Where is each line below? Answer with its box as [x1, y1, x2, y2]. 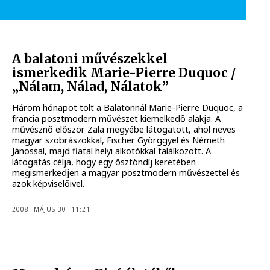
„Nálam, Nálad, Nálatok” [12, 79, 169, 95]
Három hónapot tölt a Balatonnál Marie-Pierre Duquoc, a [12, 101, 243, 113]
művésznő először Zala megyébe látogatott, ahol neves [12, 123, 236, 135]
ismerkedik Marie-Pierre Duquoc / [12, 65, 236, 81]
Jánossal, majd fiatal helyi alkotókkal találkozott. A [12, 145, 212, 157]
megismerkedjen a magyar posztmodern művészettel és [12, 166, 240, 178]
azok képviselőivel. [12, 177, 85, 189]
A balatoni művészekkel [12, 51, 168, 67]
